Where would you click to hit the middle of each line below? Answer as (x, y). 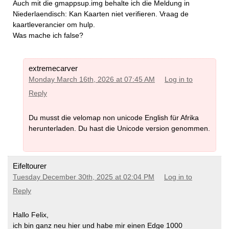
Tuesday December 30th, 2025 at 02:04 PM (84, 177)
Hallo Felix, (31, 215)
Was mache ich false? (48, 36)
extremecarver (53, 68)
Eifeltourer (30, 166)
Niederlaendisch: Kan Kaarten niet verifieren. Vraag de (101, 14)
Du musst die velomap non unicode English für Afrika (114, 117)
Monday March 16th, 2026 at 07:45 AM (92, 79)
